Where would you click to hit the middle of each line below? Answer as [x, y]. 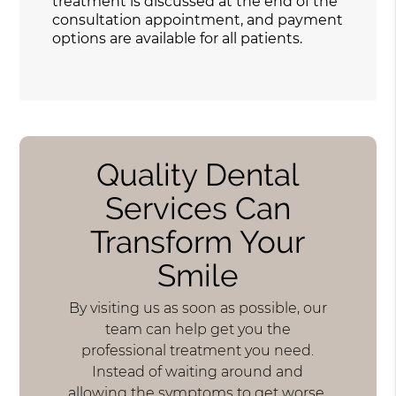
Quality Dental [198, 174]
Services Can [198, 208]
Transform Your [198, 241]
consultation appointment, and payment [198, 19]
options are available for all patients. [178, 38]
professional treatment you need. [198, 351]
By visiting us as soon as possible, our [198, 308]
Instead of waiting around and [198, 372]
